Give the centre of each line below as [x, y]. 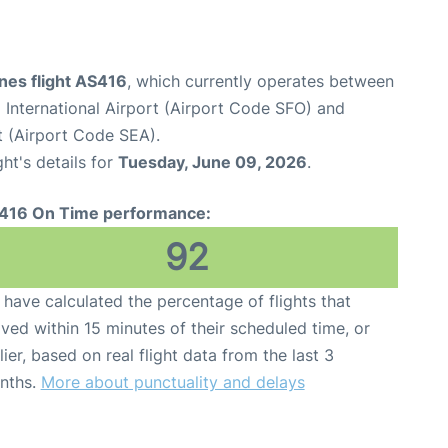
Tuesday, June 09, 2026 [212, 162]
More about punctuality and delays [172, 382]
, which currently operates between [260, 81]
